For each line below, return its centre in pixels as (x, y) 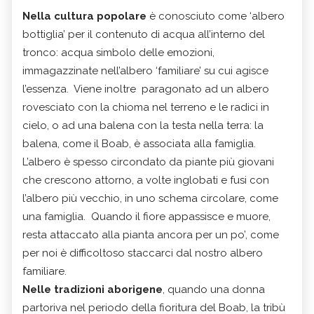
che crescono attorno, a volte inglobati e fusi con (146, 180)
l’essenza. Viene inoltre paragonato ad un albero (146, 89)
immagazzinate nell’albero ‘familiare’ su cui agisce (145, 70)
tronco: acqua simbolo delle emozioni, (118, 52)
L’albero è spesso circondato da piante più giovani (148, 162)
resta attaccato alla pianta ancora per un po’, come (151, 234)
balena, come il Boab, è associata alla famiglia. (139, 143)
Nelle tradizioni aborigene (93, 289)
